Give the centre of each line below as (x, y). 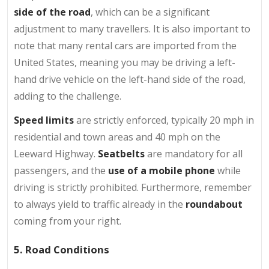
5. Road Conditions (62, 249)
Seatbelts (121, 154)
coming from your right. (68, 221)
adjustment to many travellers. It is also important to (132, 29)
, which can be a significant (150, 12)
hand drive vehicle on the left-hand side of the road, (130, 80)
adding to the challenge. (68, 96)
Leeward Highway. (56, 154)
